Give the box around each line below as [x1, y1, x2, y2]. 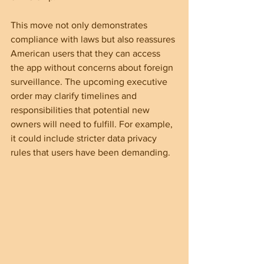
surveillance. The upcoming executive [11, 76, 170, 87]
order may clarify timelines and [11, 90, 139, 101]
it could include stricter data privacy [11, 133, 159, 143]
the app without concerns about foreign [11, 62, 176, 72]
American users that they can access [11, 48, 163, 58]
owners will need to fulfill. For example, [11, 118, 175, 129]
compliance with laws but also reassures [11, 34, 177, 44]
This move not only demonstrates [11, 19, 150, 30]
